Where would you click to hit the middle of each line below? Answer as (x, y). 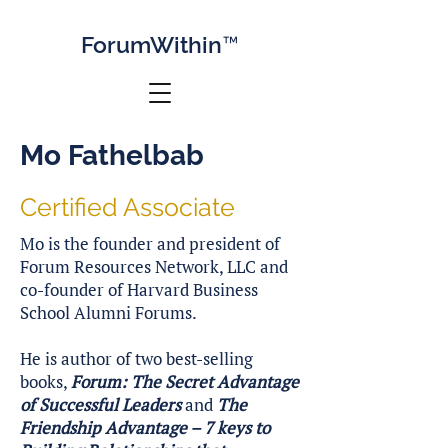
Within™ (194, 44)
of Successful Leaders (100, 404)
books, (45, 381)
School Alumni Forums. (108, 312)
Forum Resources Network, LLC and (154, 266)
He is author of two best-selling (136, 358)
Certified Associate (127, 207)
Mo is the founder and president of (150, 243)
